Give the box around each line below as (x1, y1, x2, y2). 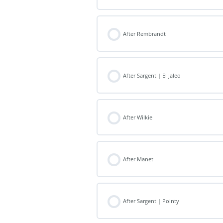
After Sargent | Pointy (123, 197, 180, 205)
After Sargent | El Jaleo (123, 72, 181, 80)
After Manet (123, 155, 154, 163)
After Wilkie (123, 113, 153, 121)
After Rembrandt (123, 30, 166, 38)
